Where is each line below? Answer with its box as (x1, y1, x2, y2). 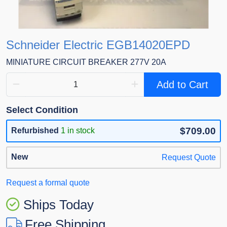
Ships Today (23, 197, 94, 213)
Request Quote (162, 153, 216, 162)
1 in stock (61, 126, 95, 135)
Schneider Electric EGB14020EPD (6, 38, 190, 52)
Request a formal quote (6, 178, 90, 187)
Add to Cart (157, 79, 208, 91)
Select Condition (6, 105, 78, 116)
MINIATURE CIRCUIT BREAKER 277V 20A (6, 58, 166, 67)
